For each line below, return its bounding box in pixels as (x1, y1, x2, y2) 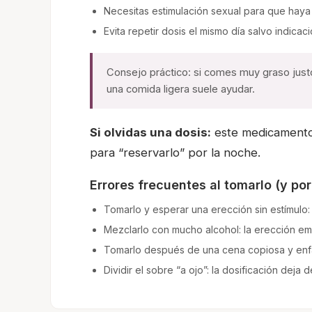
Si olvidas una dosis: (90, 125, 211, 140)
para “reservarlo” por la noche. (90, 146, 260, 160)
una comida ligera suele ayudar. (107, 83, 255, 96)
